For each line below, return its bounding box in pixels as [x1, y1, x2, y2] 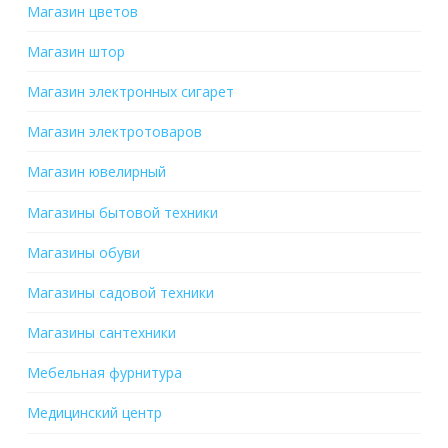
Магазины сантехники [26, 323, 176, 343]
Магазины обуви [26, 242, 140, 262]
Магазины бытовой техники [26, 202, 218, 222]
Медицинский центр [26, 403, 162, 423]
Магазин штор [26, 41, 125, 61]
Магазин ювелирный [26, 162, 166, 182]
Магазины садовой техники [26, 282, 214, 302]
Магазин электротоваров [26, 122, 202, 142]
